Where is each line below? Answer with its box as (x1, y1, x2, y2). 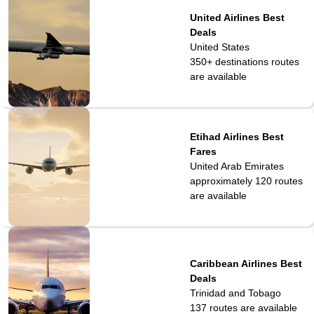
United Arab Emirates (189, 161, 284, 172)
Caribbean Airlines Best (189, 257, 302, 269)
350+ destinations (189, 56, 268, 68)
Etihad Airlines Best (189, 131, 284, 143)
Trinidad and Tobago (189, 287, 281, 299)
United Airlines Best (189, 12, 285, 24)
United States (189, 41, 250, 53)
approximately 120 (189, 175, 272, 187)
